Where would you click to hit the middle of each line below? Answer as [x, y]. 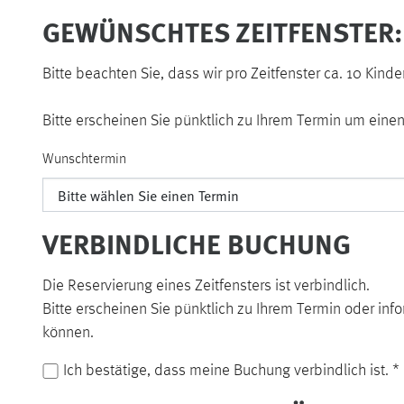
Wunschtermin [84, 160]
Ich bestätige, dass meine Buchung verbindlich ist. [227, 371]
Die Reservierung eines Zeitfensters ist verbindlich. [206, 286]
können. [68, 333]
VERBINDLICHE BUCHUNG [197, 243]
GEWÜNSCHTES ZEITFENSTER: [222, 32]
